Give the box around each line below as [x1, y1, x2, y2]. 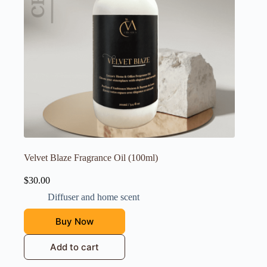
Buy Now [55, 216, 94, 228]
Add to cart [50, 241, 99, 253]
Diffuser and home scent [48, 192, 139, 203]
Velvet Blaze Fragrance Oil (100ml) [24, 153, 158, 163]
